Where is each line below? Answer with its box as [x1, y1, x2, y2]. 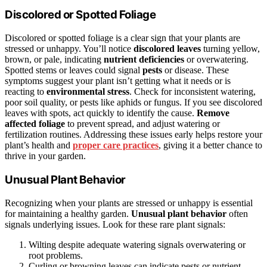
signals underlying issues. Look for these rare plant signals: [5, 219, 225, 229]
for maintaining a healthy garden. [5, 208, 131, 219]
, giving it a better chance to [159, 140, 262, 151]
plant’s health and [5, 140, 73, 151]
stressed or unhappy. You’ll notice [5, 44, 133, 54]
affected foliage [5, 119, 65, 129]
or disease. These [162, 65, 229, 76]
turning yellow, [201, 44, 260, 54]
